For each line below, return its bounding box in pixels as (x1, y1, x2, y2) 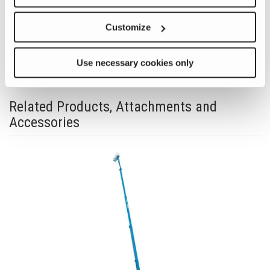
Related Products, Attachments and (8, 98, 217, 115)
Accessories (8, 114, 80, 131)
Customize (105, 22, 151, 33)
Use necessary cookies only (77, 57, 193, 67)
